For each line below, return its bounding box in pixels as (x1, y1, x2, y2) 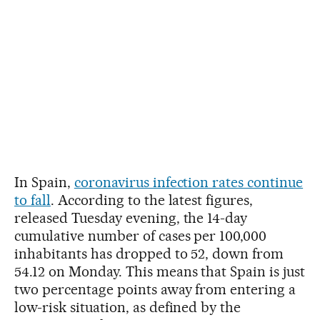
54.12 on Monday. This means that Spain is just (14, 263, 306, 281)
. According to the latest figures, (50, 191, 254, 209)
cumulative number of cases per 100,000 (14, 227, 267, 245)
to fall (14, 191, 51, 209)
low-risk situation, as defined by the (14, 299, 241, 316)
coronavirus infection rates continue (74, 174, 304, 191)
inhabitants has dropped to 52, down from (14, 245, 284, 263)
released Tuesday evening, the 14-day (14, 209, 248, 227)
